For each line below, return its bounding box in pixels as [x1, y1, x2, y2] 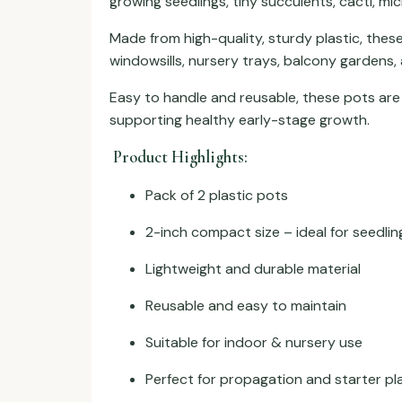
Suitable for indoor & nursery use [145, 333, 363, 353]
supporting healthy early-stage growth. [109, 109, 370, 129]
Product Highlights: [109, 147, 248, 168]
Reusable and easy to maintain [145, 296, 346, 316]
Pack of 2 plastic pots [145, 186, 288, 205]
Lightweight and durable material [145, 259, 361, 279]
